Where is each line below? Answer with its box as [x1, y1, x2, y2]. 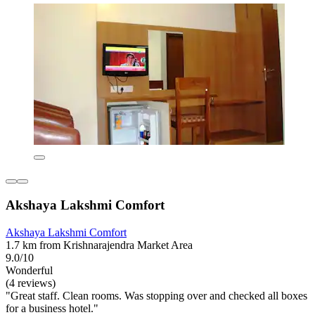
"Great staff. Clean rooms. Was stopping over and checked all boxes [6, 289, 307, 302]
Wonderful [6, 264, 53, 276]
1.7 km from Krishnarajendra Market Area [6, 238, 193, 251]
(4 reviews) [6, 276, 56, 289]
